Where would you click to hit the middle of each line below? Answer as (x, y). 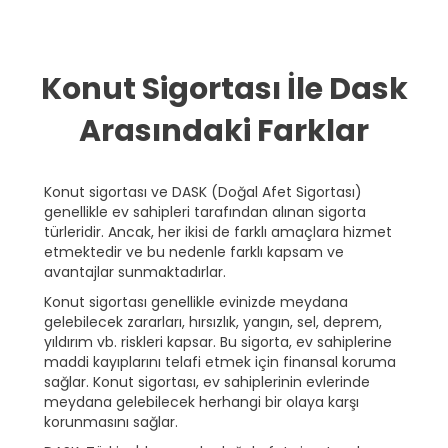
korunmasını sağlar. (111, 422)
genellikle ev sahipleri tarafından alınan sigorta (205, 212)
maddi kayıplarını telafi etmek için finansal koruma (220, 362)
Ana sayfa (55, 18)
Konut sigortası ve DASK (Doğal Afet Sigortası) (203, 192)
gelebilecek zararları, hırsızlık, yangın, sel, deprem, (213, 322)
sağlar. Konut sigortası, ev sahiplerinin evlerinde (207, 382)
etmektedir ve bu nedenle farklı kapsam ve (194, 252)
